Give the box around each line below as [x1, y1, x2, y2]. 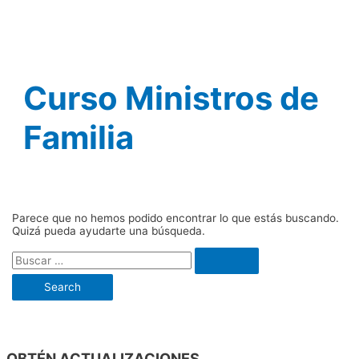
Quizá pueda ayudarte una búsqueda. [12, 224, 206, 237]
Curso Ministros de [23, 79, 320, 119]
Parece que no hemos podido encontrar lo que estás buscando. [12, 211, 340, 224]
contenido [6, 31, 57, 44]
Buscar [11, 247, 48, 260]
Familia [23, 118, 135, 158]
